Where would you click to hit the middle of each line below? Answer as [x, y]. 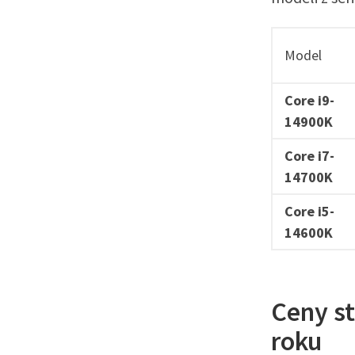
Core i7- [309, 155]
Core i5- [309, 211]
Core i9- [309, 100]
